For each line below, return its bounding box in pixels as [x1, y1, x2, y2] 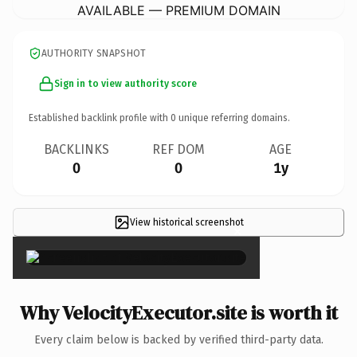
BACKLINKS [44, 141, 109, 157]
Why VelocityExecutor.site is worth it [19, 299, 338, 326]
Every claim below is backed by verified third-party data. [33, 332, 324, 347]
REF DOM [152, 141, 205, 157]
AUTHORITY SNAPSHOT [41, 47, 147, 59]
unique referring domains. [176, 112, 290, 124]
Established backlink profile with [29, 112, 171, 124]
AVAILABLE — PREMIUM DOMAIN [76, 2, 280, 18]
